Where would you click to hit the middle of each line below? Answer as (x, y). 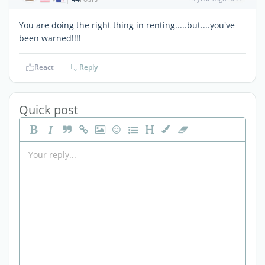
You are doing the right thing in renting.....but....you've (127, 25)
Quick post (49, 109)
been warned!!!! (50, 38)
